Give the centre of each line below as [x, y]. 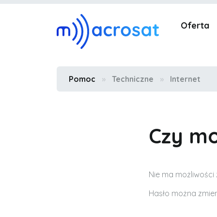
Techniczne [133, 79]
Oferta [195, 25]
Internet [185, 79]
